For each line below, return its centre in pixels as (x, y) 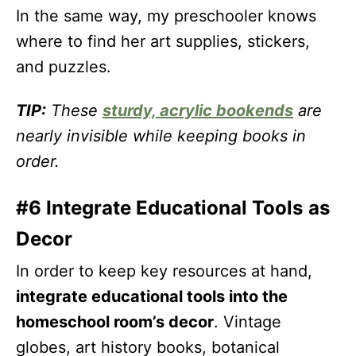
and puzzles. (64, 67)
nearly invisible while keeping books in (161, 136)
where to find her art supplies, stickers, (163, 41)
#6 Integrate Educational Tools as (173, 208)
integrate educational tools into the (152, 296)
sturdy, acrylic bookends (198, 110)
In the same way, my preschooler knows (166, 16)
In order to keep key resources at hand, (164, 271)
